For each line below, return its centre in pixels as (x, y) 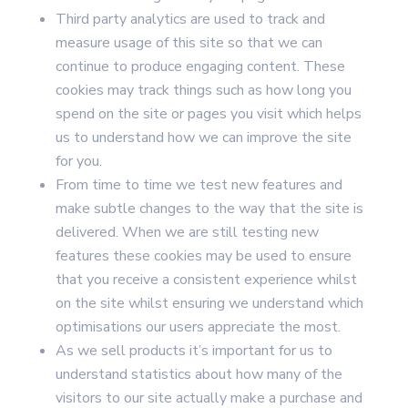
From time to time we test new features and (199, 185)
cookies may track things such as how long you (203, 90)
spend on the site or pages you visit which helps (208, 114)
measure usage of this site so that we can (189, 43)
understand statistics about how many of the (199, 374)
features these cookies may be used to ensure (203, 256)
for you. (78, 161)
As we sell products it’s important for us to (194, 351)
